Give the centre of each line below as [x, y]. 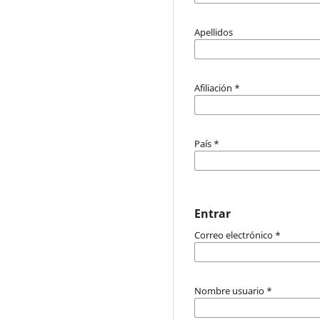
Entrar [212, 213]
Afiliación [214, 87]
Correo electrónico [235, 235]
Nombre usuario [230, 290]
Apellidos [214, 32]
